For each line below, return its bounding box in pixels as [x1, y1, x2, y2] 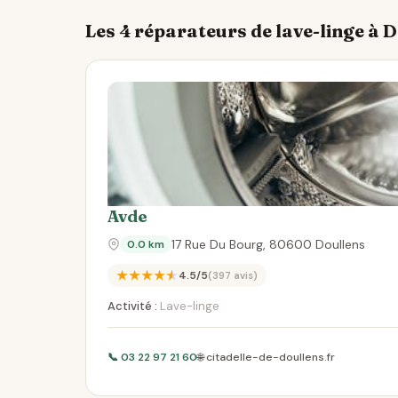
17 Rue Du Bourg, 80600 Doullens [171, 236, 365, 252]
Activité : [107, 298, 157, 314]
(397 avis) [208, 269, 258, 282]
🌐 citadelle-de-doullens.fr [197, 350, 335, 364]
